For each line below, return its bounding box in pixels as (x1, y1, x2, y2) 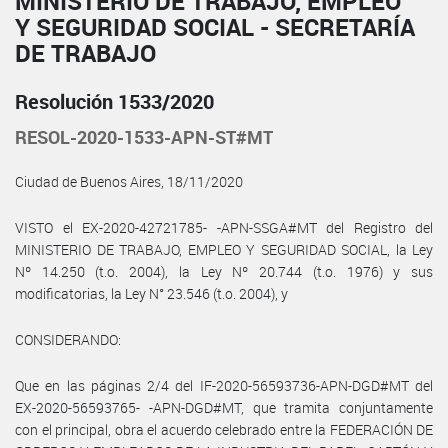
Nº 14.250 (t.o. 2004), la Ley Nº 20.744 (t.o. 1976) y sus (15, 261, 433, 281)
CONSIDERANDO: (15, 329, 121, 349)
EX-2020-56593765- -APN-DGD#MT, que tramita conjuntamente (15, 397, 433, 417)
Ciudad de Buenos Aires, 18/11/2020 (15, 171, 243, 191)
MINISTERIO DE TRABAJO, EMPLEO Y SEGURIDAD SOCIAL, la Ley (15, 239, 433, 259)
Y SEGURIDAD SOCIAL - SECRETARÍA (15, 10, 415, 43)
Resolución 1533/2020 (15, 87, 214, 115)
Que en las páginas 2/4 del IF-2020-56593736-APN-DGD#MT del (15, 375, 433, 395)
